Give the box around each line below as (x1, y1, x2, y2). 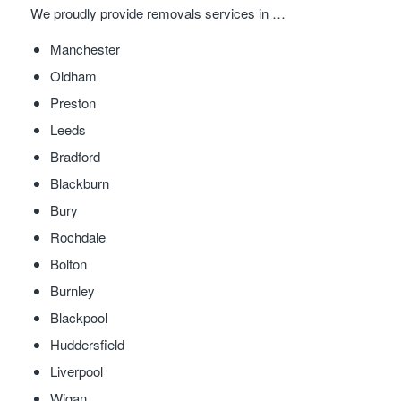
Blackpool (49, 308, 107, 328)
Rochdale (49, 227, 106, 247)
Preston (49, 93, 96, 113)
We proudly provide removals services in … (30, 4, 286, 23)
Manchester (49, 39, 120, 59)
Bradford (49, 147, 100, 166)
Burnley (49, 281, 95, 301)
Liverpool (49, 362, 103, 381)
